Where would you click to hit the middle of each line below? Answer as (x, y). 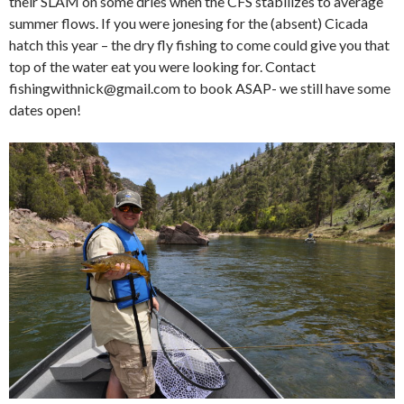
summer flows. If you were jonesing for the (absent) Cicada (188, 23)
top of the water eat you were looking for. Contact (162, 67)
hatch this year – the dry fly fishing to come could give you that (199, 45)
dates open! (45, 110)
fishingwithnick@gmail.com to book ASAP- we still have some (200, 88)
